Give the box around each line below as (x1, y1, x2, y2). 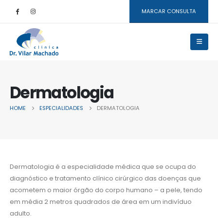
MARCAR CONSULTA (142, 7, 197, 15)
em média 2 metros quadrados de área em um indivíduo (10, 197, 192, 206)
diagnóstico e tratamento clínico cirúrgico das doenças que (10, 173, 201, 183)
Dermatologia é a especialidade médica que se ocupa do (10, 162, 196, 171)
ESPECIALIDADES (39, 104, 83, 112)
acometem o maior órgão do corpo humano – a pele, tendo (10, 185, 202, 195)
